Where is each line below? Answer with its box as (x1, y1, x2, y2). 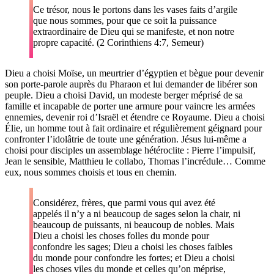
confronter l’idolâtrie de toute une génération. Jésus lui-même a (5, 133, 246, 144)
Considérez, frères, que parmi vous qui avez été (33, 197, 216, 208)
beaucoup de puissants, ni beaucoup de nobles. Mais (33, 219, 235, 230)
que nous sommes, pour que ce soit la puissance (33, 15, 217, 26)
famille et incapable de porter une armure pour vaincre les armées (5, 100, 255, 111)
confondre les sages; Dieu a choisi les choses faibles (33, 241, 233, 252)
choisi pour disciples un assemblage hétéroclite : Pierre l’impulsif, (5, 144, 256, 155)
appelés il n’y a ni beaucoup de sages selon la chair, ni (33, 208, 241, 219)
